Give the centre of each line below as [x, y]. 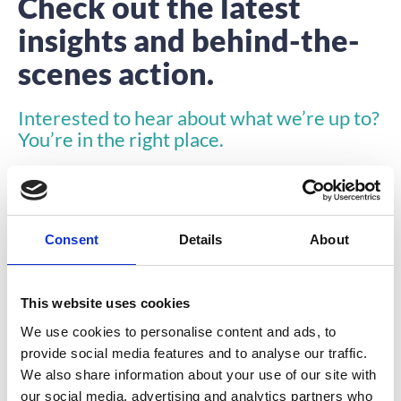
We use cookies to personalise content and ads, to [179, 331]
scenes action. [116, 73]
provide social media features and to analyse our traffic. [194, 353]
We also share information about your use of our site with [199, 374]
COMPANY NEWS [323, 310]
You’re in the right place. [121, 139]
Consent [72, 239]
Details [200, 239]
